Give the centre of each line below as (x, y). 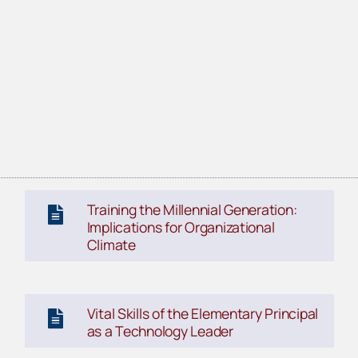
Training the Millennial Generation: (192, 210)
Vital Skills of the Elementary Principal (203, 314)
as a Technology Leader (160, 331)
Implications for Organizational (181, 227)
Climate (111, 245)
